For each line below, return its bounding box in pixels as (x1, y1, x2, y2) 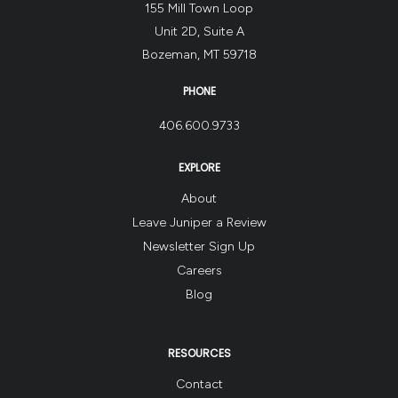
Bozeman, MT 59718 (141, 46, 257, 62)
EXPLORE (178, 159, 220, 175)
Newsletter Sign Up (143, 238, 255, 254)
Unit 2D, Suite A (154, 23, 244, 39)
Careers (176, 262, 222, 278)
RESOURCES (167, 345, 231, 361)
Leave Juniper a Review (131, 214, 267, 230)
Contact (175, 376, 223, 392)
